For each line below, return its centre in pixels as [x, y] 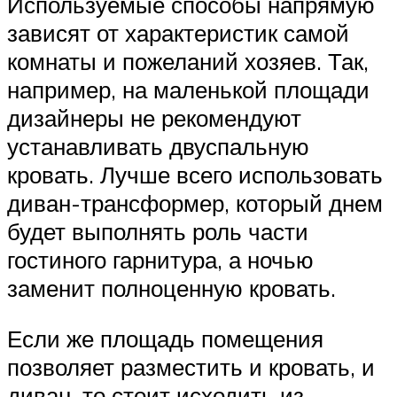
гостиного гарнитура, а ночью [160, 259]
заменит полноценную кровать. [171, 288]
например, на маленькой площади [188, 89]
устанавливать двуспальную [158, 146]
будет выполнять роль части [158, 231]
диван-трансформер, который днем [195, 202]
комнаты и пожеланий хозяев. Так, [188, 61]
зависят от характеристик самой [178, 32]
